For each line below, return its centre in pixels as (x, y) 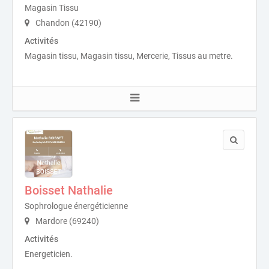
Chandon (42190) (68, 23)
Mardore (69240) (66, 221)
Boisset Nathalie (69, 190)
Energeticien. (49, 254)
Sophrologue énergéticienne (76, 206)
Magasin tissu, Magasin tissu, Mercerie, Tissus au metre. (129, 56)
